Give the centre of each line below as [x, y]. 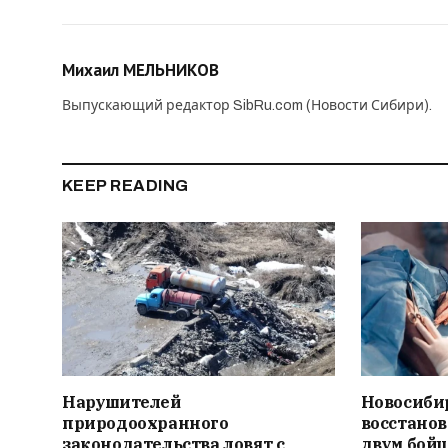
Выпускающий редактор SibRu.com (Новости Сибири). [247, 106]
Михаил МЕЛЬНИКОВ [140, 70]
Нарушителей [121, 401]
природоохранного [145, 422]
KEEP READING [125, 186]
